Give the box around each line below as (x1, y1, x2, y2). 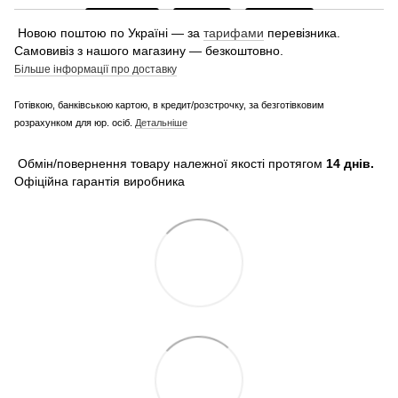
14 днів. (326, 155, 374, 171)
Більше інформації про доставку (14, 62, 177, 76)
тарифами (203, 25, 264, 40)
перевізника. (264, 25, 340, 40)
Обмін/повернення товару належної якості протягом (14, 155, 326, 171)
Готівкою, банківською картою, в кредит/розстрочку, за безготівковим (14, 99, 324, 110)
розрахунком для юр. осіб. (14, 116, 135, 128)
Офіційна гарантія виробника (14, 173, 185, 188)
